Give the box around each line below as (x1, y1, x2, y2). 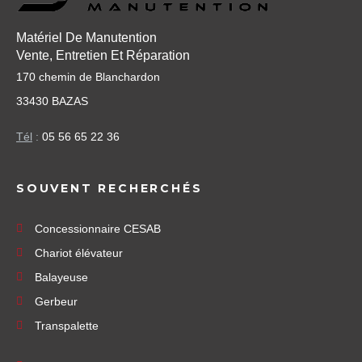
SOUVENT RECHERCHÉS (16, 181, 203, 196)
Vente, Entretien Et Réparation (16, 48, 190, 63)
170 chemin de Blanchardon (16, 70, 160, 84)
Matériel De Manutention (16, 31, 157, 45)
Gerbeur (34, 295, 78, 309)
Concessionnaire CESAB (34, 222, 161, 236)
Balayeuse (34, 271, 88, 284)
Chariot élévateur (34, 246, 123, 260)
